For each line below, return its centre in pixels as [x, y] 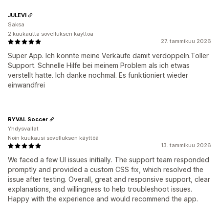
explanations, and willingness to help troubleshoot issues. [100, 189]
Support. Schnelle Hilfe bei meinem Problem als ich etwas [99, 65]
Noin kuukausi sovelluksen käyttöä [53, 138]
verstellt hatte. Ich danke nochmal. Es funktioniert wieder [98, 75]
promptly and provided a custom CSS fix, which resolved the [106, 169]
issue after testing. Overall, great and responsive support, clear [109, 179]
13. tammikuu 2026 [186, 145]
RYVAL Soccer [28, 119]
